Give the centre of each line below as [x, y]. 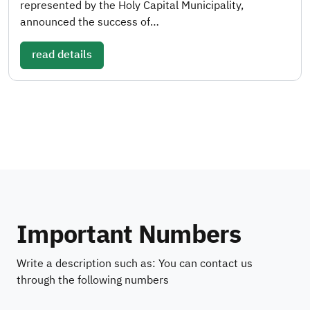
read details [62, 54]
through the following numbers [93, 280]
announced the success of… [90, 22]
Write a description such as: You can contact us [135, 263]
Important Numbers [129, 234]
